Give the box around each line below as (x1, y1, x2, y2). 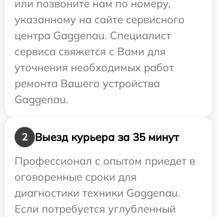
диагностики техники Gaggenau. (15, 186, 180, 200)
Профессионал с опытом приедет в (15, 154, 195, 168)
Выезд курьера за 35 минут (35, 130, 179, 144)
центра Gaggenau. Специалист (15, 29, 171, 43)
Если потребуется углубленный (15, 202, 176, 216)
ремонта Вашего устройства (15, 77, 160, 91)
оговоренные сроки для (15, 170, 137, 184)
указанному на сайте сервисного (15, 13, 185, 27)
